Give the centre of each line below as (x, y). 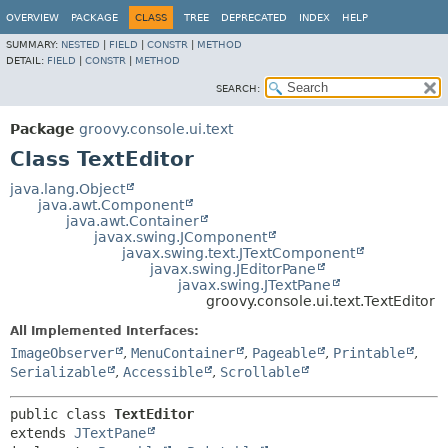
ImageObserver (62, 353)
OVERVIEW (32, 17)
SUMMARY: (33, 44)
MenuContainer (183, 353)
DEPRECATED (254, 17)
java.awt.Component (111, 205)
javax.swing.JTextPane (254, 285)
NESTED (80, 44)
